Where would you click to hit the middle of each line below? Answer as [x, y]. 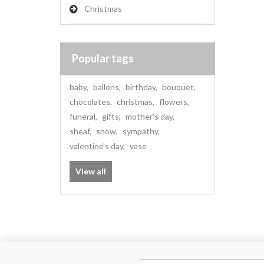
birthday [141, 87]
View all [91, 171]
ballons [106, 87]
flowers [173, 102]
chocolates [90, 102]
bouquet [178, 87]
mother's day [149, 116]
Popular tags [103, 58]
